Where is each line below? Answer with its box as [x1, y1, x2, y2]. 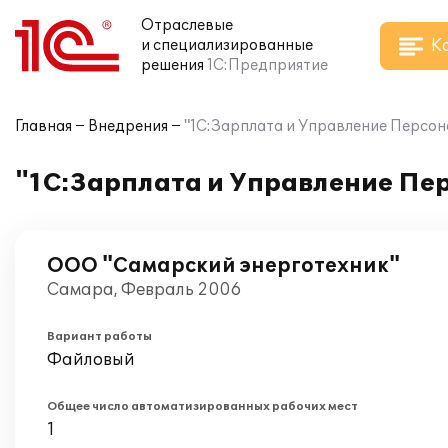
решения [141, 57, 204, 74]
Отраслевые [141, 17, 233, 34]
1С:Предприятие [207, 57, 328, 74]
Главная [15, 118, 72, 135]
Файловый [47, 350, 135, 370]
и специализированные [141, 37, 313, 54]
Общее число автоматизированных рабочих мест [47, 400, 358, 413]
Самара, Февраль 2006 [47, 280, 241, 300]
